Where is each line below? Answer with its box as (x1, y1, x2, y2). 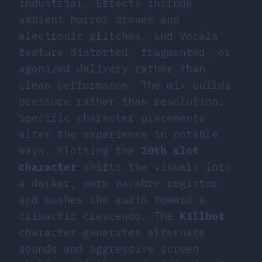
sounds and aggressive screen (19, 242, 199, 256)
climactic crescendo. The (19, 209, 180, 223)
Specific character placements (19, 111, 205, 125)
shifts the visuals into (77, 160, 231, 174)
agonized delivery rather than (19, 61, 205, 75)
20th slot (141, 143, 199, 157)
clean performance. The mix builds (19, 78, 231, 92)
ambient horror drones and (19, 12, 180, 26)
